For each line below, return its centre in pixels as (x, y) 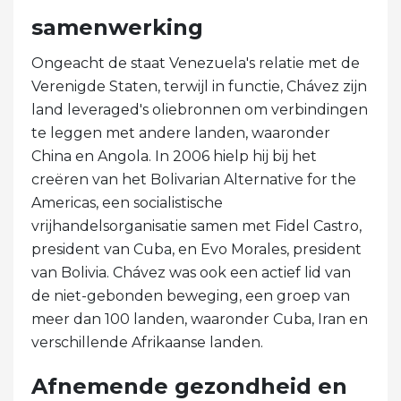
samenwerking (117, 27)
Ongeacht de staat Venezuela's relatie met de (196, 63)
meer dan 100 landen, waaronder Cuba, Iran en (200, 319)
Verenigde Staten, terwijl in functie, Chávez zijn (199, 86)
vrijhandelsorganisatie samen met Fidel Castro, (196, 226)
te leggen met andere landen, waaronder (181, 132)
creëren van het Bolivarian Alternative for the (194, 179)
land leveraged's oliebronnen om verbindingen (200, 109)
